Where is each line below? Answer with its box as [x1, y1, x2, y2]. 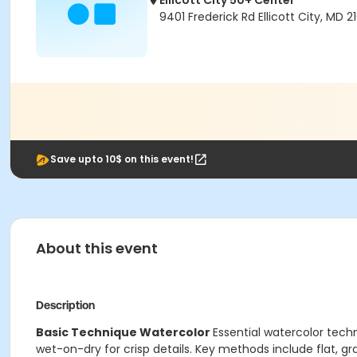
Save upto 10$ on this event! [50, 152, 194, 166]
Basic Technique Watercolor [36, 324, 213, 340]
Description [36, 299, 95, 312]
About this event [36, 238, 158, 258]
